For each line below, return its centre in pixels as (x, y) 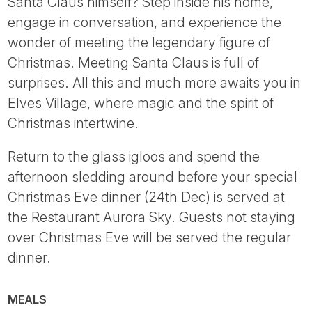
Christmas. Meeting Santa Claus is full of (134, 62)
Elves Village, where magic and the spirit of (141, 103)
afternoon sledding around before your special (153, 177)
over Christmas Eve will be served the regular (150, 238)
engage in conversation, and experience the (145, 22)
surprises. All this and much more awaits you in (155, 83)
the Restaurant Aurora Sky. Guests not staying (152, 218)
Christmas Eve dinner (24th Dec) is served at (147, 197)
